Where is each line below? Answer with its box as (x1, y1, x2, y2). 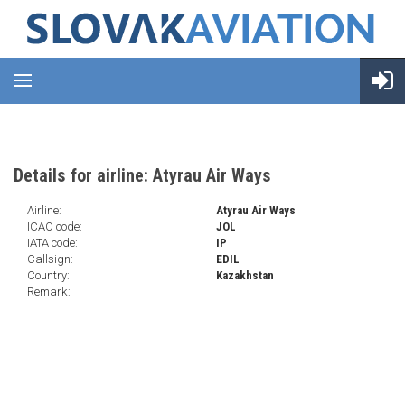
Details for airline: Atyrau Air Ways (14, 165, 271, 186)
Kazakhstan (216, 268, 274, 282)
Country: (27, 268, 70, 282)
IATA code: (27, 236, 78, 250)
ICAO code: (27, 220, 82, 233)
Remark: (27, 285, 71, 298)
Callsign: (27, 252, 73, 266)
